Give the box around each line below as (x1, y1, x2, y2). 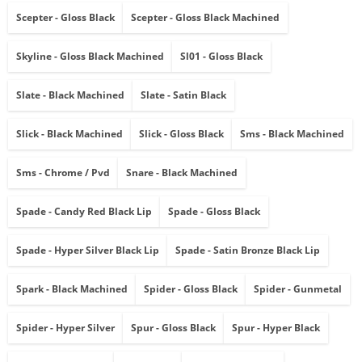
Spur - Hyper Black (232, 321, 320, 335)
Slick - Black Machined (16, 127, 123, 141)
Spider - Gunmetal (254, 282, 342, 297)
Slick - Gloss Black (139, 127, 224, 141)
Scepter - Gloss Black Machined (131, 11, 280, 25)
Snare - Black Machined (126, 166, 238, 180)
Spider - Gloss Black (144, 282, 238, 297)
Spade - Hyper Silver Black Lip (16, 243, 159, 258)
